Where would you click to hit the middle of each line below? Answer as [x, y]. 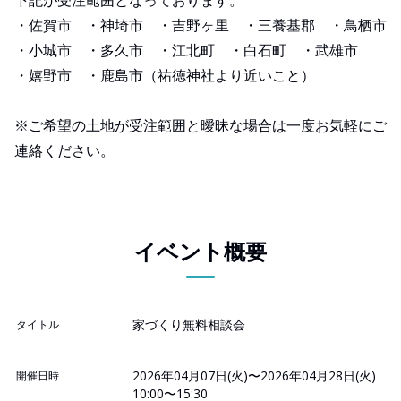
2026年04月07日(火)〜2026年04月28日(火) [254, 375]
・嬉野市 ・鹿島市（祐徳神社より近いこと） [165, 75]
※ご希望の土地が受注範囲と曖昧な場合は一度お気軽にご [200, 125]
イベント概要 [200, 251]
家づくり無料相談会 [189, 324]
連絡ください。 [64, 150]
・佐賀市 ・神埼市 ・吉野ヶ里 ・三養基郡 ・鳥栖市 [200, 25]
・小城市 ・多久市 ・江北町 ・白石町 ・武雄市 [186, 50]
